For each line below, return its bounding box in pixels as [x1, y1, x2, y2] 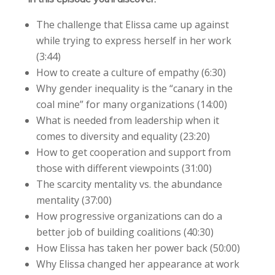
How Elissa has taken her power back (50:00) [36, 241, 240, 255]
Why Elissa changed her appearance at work [36, 257, 239, 271]
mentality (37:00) [36, 193, 112, 207]
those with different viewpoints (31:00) [36, 161, 212, 175]
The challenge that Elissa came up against [36, 17, 229, 31]
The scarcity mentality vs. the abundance [36, 177, 222, 191]
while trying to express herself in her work [36, 33, 231, 47]
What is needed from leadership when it [36, 113, 219, 127]
